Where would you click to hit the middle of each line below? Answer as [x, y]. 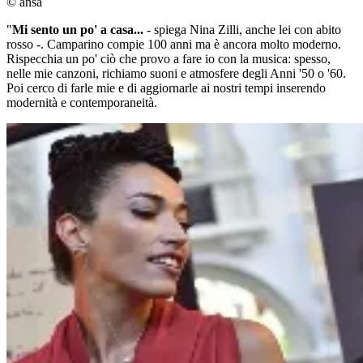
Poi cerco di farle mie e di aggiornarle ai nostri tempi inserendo [166, 88]
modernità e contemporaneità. [82, 103]
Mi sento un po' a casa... [78, 30]
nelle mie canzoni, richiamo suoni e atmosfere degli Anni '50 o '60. [176, 74]
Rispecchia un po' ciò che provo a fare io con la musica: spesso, [169, 59]
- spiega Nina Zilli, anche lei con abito [242, 30]
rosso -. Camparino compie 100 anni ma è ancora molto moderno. [174, 45]
